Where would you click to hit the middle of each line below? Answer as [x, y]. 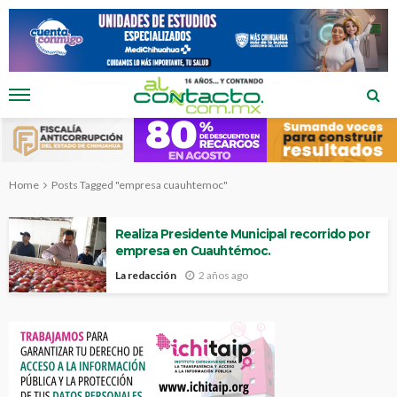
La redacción [146, 276]
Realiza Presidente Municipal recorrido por [242, 234]
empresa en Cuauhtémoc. [193, 251]
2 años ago [223, 276]
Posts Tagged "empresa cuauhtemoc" [140, 185]
